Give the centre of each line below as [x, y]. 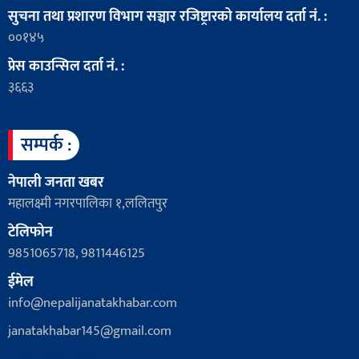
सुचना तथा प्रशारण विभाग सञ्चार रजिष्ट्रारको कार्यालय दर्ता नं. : [167, 16]
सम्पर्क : [46, 145]
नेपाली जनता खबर [56, 182]
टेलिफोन [30, 232]
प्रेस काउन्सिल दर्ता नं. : [66, 66]
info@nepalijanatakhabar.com [93, 303]
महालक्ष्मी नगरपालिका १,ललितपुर [88, 203]
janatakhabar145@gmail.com [90, 331]
